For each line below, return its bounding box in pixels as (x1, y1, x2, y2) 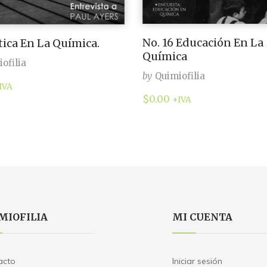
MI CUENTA (172, 210, 232, 223)
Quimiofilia (155, 70, 205, 82)
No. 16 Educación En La (142, 35, 263, 49)
